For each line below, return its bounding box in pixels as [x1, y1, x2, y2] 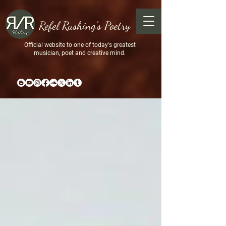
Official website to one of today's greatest [24, 41, 136, 48]
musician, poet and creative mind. [34, 49, 126, 56]
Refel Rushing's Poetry [38, 19, 130, 32]
